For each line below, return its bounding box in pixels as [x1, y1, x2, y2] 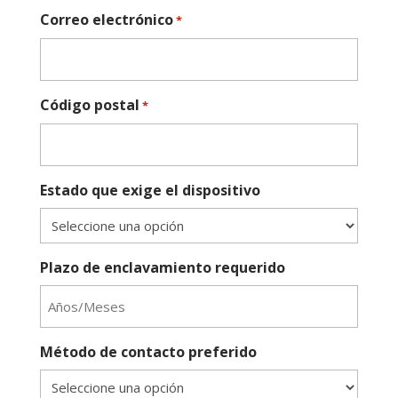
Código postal [39, 95, 139, 115]
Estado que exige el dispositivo [39, 180, 260, 200]
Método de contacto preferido [39, 342, 257, 362]
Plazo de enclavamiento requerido [39, 258, 285, 277]
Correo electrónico [39, 10, 173, 29]
